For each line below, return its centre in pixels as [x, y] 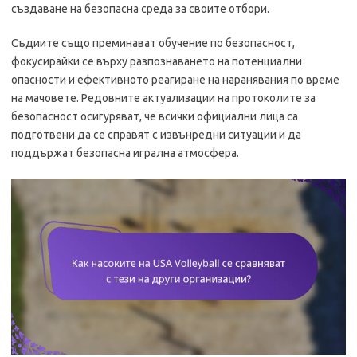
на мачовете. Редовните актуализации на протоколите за [163, 98]
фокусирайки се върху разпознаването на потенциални [157, 61]
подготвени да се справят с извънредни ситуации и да [156, 135]
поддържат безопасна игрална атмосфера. [125, 153]
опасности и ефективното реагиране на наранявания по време [175, 80]
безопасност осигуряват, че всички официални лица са [155, 116]
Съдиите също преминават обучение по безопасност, [153, 43]
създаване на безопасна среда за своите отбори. [140, 9]
